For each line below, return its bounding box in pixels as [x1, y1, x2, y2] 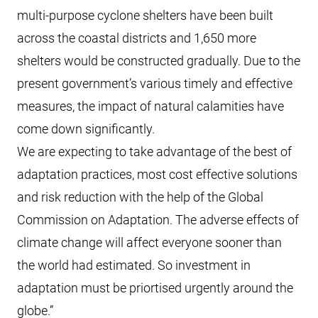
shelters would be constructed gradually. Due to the [17, 53, 300, 68]
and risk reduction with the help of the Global [17, 190, 263, 204]
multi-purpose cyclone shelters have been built [17, 8, 273, 23]
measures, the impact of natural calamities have [17, 99, 284, 114]
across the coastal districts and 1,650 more [17, 31, 256, 45]
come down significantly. [17, 121, 155, 136]
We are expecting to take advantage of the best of [17, 144, 292, 159]
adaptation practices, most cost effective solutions [17, 167, 297, 182]
